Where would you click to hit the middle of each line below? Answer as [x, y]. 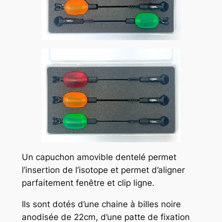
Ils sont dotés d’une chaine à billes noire [101, 204]
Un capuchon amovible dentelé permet [99, 157]
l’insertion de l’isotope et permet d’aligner [103, 170]
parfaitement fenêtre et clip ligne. [89, 183]
